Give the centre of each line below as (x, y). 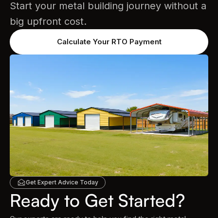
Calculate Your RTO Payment (109, 42)
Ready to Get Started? (97, 200)
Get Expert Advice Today (62, 182)
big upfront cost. (48, 21)
